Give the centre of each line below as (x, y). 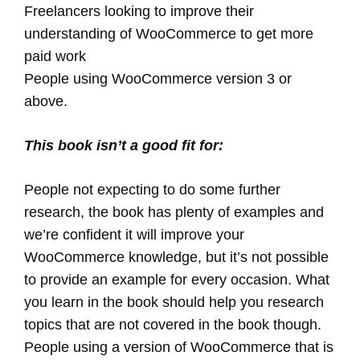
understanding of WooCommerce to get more (169, 34)
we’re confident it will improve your (134, 235)
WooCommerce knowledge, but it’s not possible (176, 258)
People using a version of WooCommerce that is (179, 348)
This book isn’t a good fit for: (124, 146)
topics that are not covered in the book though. (173, 325)
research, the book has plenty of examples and (174, 213)
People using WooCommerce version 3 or (158, 79)
